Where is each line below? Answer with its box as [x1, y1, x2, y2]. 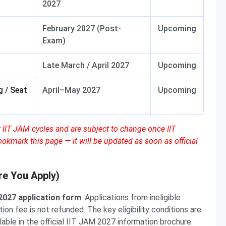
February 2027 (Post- [42, 24, 121, 33]
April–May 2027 [42, 85, 100, 95]
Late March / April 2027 [42, 61, 129, 70]
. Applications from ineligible [81, 193, 181, 202]
